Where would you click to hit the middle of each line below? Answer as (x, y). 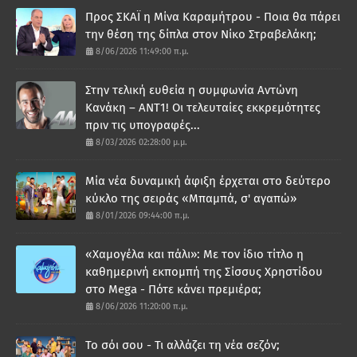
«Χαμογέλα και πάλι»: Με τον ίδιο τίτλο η (194, 255)
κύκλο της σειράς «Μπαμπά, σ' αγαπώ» (191, 199)
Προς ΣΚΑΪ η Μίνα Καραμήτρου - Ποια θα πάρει (213, 17)
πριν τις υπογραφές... (143, 126)
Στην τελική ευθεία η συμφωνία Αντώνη (192, 90)
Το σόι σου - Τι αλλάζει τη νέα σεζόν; (182, 345)
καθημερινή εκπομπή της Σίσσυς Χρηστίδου (204, 272)
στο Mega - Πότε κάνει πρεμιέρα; (173, 290)
